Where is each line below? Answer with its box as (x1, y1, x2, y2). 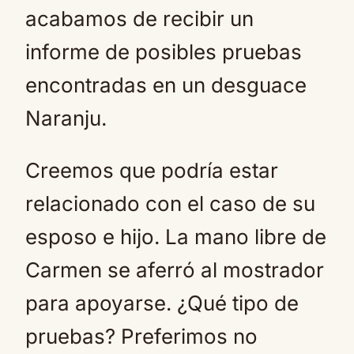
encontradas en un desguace (25, 73, 307, 97)
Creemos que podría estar (25, 158, 278, 183)
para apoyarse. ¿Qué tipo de (25, 291, 299, 315)
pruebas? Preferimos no (25, 324, 258, 348)
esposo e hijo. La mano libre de (25, 224, 326, 249)
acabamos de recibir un (25, 6, 254, 31)
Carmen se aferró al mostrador (25, 258, 324, 282)
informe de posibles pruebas (25, 40, 302, 64)
